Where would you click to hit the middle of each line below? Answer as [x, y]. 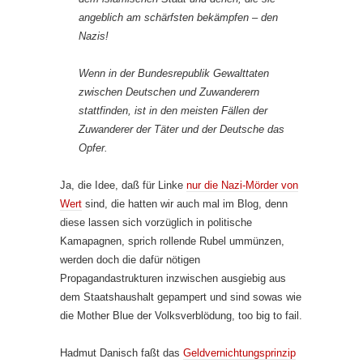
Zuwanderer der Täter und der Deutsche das [181, 130]
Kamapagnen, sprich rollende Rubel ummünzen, [172, 241]
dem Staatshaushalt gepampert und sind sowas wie [181, 297]
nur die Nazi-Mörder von [242, 186]
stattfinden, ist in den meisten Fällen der [173, 111]
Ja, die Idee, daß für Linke [123, 186]
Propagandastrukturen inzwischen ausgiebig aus [173, 279]
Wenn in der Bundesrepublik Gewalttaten [174, 74]
